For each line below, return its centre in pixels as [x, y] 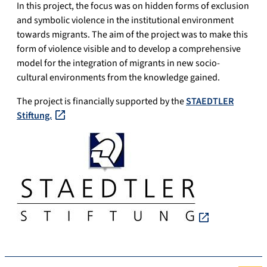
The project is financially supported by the [101, 102]
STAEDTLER [210, 102]
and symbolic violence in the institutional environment [125, 21]
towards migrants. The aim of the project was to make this [132, 35]
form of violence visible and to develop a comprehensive [129, 49]
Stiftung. [34, 116]
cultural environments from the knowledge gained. [118, 78]
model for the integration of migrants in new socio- [118, 63]
